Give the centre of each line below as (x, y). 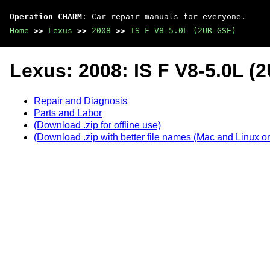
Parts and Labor (68, 113)
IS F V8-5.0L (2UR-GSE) (183, 30)
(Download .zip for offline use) (97, 125)
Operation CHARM (46, 17)
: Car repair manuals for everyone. (164, 17)
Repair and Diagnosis (80, 101)
